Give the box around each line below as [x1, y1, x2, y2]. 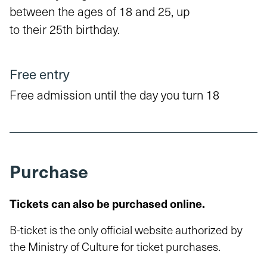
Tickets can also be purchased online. [10, 195, 205, 211]
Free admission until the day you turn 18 [10, 86, 219, 103]
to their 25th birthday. [10, 20, 120, 38]
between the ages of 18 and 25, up [10, 2, 190, 20]
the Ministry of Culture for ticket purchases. [10, 238, 221, 254]
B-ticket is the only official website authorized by [10, 221, 243, 237]
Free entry [10, 63, 69, 84]
